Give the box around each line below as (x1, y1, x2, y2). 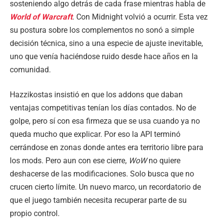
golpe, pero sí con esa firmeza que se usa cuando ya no (10, 116, 200, 126)
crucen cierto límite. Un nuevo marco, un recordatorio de (10, 182, 201, 192)
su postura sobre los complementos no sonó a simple (10, 25, 194, 35)
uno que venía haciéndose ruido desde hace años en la (10, 51, 198, 61)
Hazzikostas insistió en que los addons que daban (10, 90, 183, 100)
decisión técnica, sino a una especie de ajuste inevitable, (10, 38, 203, 48)
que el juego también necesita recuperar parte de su (10, 196, 187, 205)
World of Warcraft (10, 12, 72, 22)
